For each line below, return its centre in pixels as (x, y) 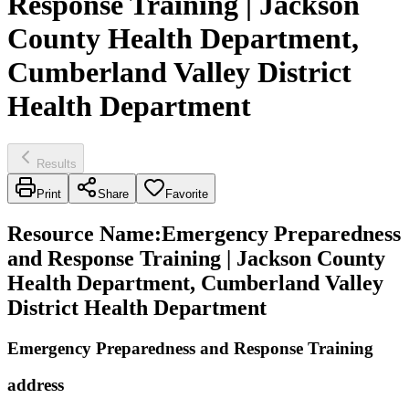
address (36, 385)
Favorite (187, 194)
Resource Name (81, 233)
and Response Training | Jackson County (196, 258)
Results (57, 163)
